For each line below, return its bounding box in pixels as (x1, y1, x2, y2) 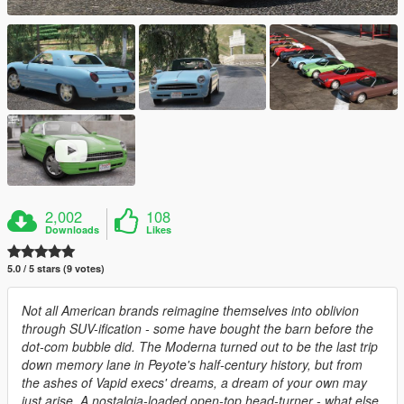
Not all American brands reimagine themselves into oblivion (22, 301, 359, 320)
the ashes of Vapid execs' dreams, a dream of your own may (22, 373, 367, 392)
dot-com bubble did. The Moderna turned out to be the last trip (22, 337, 378, 356)
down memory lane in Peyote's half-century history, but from (22, 355, 363, 374)
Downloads (45, 223, 100, 237)
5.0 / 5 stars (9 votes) (7, 262, 105, 276)
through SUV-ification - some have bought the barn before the (22, 319, 373, 338)
